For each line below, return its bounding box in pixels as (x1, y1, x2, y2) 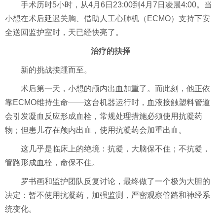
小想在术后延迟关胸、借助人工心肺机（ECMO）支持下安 (5, 14, 210, 23)
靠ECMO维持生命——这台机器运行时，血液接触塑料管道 (5, 98, 210, 107)
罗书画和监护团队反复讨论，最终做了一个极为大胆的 (21, 177, 210, 186)
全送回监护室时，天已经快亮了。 (5, 28, 123, 37)
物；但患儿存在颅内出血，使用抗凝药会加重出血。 (5, 126, 186, 135)
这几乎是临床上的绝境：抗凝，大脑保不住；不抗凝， (21, 145, 210, 153)
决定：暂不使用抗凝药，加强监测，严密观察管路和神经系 (5, 191, 210, 200)
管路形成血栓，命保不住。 (5, 158, 100, 167)
